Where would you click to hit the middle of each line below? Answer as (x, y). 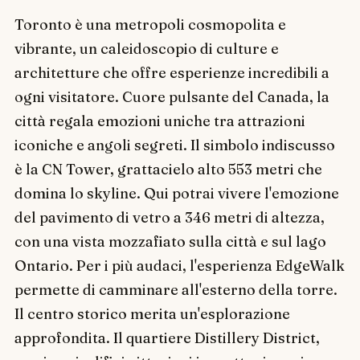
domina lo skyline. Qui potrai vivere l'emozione (176, 193)
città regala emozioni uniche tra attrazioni (160, 121)
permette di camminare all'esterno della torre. (176, 289)
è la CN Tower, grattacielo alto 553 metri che (168, 169)
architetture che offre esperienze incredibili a (172, 72)
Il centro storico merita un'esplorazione (152, 313)
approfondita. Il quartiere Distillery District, (167, 337)
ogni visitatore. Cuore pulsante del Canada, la (172, 96)
